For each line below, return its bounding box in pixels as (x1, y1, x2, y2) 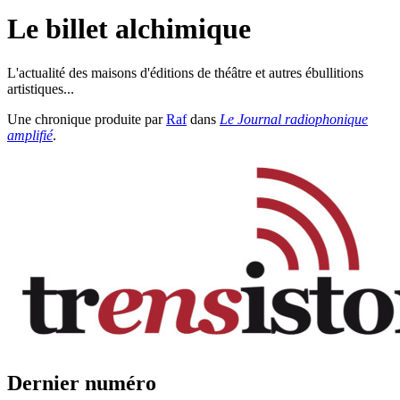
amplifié (7, 127, 53, 143)
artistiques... (7, 80, 74, 96)
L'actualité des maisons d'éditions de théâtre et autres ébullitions (7, 64, 363, 80)
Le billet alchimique (7, 12, 251, 46)
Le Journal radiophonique (220, 111, 368, 127)
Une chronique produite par (7, 111, 166, 127)
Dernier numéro (7, 371, 156, 395)
